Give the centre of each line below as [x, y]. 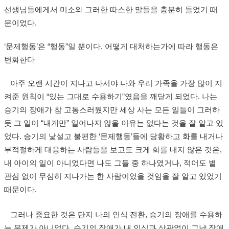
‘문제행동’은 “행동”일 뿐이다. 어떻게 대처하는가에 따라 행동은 [111, 47]
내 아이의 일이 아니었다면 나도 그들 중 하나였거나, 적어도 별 [110, 163]
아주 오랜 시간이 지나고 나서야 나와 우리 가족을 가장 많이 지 [113, 83]
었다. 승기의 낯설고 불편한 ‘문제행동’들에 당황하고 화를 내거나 [113, 136]
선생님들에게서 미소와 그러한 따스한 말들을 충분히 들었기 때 [111, 10]
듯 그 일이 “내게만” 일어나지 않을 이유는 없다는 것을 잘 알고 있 [114, 123]
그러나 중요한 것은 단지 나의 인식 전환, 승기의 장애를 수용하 [113, 215]
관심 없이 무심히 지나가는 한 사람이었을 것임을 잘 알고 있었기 [113, 176]
